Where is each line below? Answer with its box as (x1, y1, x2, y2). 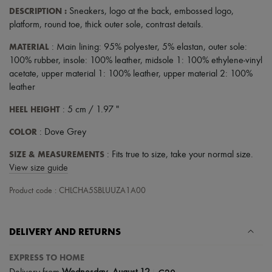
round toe (44, 19, 80, 30)
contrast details (146, 19, 201, 30)
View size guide (9, 163, 68, 173)
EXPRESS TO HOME (9, 252, 84, 263)
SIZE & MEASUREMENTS (9, 149, 104, 160)
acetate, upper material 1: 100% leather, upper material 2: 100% (9, 69, 253, 79)
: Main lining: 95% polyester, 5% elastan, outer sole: (49, 42, 247, 52)
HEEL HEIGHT (9, 104, 60, 115)
